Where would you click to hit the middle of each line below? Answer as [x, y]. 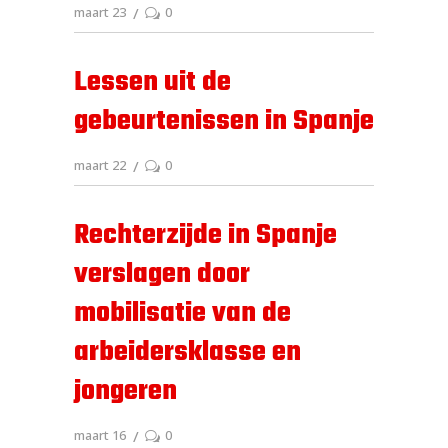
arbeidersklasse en [187, 352]
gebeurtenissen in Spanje [224, 121]
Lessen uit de [152, 82]
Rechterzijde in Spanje [205, 235]
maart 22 [100, 165]
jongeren [125, 391]
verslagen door [162, 274]
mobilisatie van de [182, 313]
